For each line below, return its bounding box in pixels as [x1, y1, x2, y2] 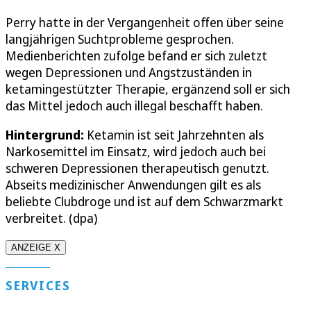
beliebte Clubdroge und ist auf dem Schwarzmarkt [6, 193, 283, 210]
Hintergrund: [6, 126, 84, 144]
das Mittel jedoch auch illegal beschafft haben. [6, 97, 263, 115]
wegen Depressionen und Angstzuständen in [6, 64, 252, 81]
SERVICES [6, 277, 71, 294]
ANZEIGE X [11, 242, 60, 253]
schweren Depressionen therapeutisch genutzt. [6, 160, 269, 177]
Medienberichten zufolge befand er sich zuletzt [6, 47, 267, 65]
